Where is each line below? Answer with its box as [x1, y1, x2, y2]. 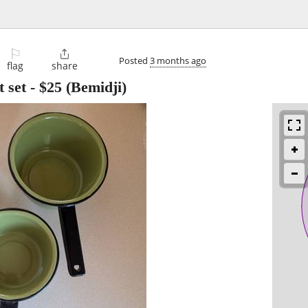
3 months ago [150, 54, 206, 67]
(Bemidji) [62, 78, 126, 96]
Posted [119, 54, 150, 67]
